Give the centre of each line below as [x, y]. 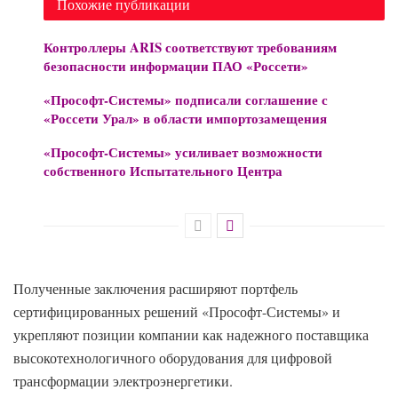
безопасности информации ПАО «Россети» [176, 65]
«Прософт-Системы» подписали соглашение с [186, 99]
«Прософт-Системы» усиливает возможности [183, 151]
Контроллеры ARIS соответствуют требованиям [191, 47]
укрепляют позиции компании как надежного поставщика [191, 334]
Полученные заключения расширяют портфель [155, 288]
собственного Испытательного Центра [163, 170]
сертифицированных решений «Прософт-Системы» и [177, 311]
